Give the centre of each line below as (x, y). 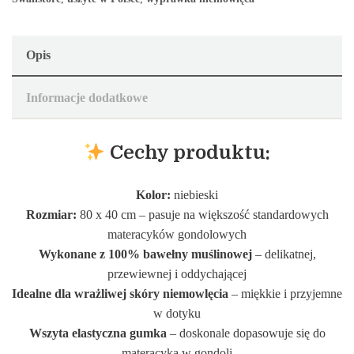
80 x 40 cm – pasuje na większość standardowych (202, 215)
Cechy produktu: (190, 153)
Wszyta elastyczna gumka (99, 333)
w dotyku (177, 313)
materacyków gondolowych (177, 234)
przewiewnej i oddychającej (177, 274)
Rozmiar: (51, 215)
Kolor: (153, 195)
